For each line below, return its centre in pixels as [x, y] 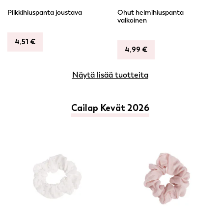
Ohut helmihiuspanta [151, 13]
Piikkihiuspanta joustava [45, 13]
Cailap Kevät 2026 [110, 108]
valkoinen [132, 20]
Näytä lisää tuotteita [110, 75]
